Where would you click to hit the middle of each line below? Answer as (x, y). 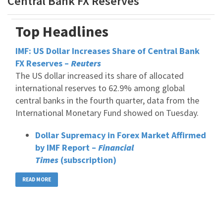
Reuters (86, 63)
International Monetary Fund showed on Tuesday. (107, 113)
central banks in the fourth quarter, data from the (107, 100)
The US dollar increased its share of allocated (100, 76)
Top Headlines (62, 31)
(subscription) (87, 160)
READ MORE (37, 179)
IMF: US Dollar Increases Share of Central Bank (108, 51)
